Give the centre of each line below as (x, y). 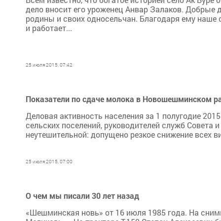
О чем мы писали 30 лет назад (82, 196)
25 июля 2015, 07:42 (49, 65)
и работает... (49, 28)
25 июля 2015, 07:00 (49, 162)
